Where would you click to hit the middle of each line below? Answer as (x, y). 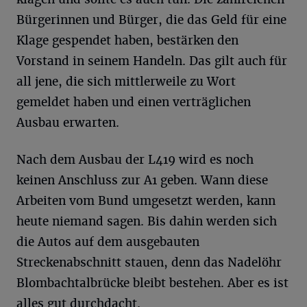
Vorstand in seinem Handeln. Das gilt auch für (152, 61)
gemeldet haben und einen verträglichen (134, 102)
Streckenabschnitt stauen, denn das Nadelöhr (149, 262)
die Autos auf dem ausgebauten (108, 242)
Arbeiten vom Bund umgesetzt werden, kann (146, 200)
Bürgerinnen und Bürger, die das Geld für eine (151, 20)
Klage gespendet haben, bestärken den (127, 40)
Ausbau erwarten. (68, 122)
